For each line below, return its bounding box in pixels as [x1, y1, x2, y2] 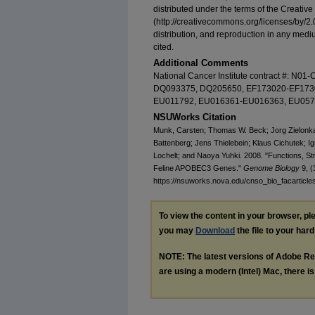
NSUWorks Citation [153, 112, 236, 123]
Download [195, 226, 235, 236]
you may [159, 226, 195, 236]
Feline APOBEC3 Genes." [153, 164, 243, 173]
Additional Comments [153, 58, 248, 69]
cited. [153, 42, 174, 53]
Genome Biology [243, 164, 300, 173]
